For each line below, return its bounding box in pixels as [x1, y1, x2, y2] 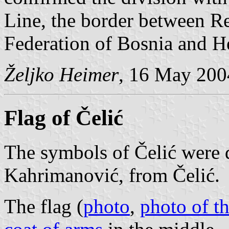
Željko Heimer [4, 63, 119, 85]
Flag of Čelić [4, 105, 123, 130]
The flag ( [4, 195, 83, 217]
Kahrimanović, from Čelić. [4, 164, 220, 186]
